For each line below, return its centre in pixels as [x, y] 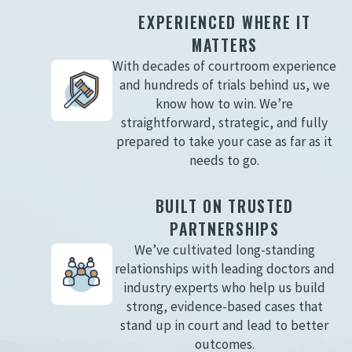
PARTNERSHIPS [225, 229]
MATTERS [224, 45]
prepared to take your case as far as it [225, 141]
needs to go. [225, 160]
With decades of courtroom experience [225, 66]
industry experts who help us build [225, 288]
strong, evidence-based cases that [224, 307]
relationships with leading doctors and [224, 269]
